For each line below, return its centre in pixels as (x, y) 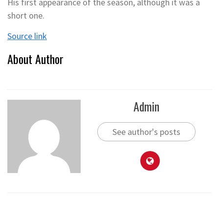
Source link (27, 36)
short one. (26, 15)
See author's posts (146, 132)
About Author (35, 59)
